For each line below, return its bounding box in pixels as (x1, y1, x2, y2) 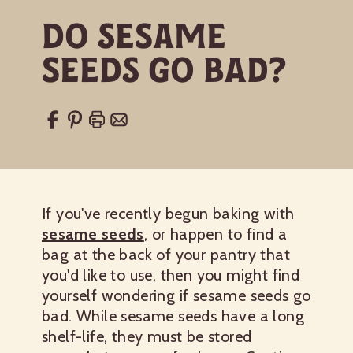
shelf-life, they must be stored (42, 327, 252, 346)
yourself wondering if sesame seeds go (42, 286, 311, 305)
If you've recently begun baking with (42, 204, 295, 223)
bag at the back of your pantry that (42, 245, 290, 264)
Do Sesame (42, 14, 226, 58)
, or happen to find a (143, 225, 288, 243)
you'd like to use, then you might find (42, 266, 300, 284)
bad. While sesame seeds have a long (42, 307, 304, 325)
